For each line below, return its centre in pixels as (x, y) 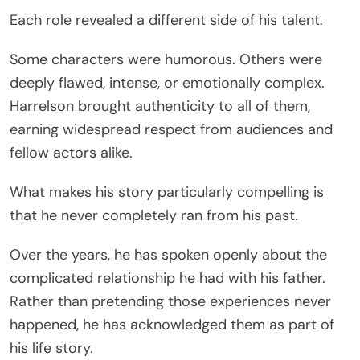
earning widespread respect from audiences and (171, 129)
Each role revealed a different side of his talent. (166, 20)
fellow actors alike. (71, 152)
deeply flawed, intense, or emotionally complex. (167, 82)
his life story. (51, 348)
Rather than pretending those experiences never (170, 301)
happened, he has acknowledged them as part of (172, 324)
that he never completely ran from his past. (154, 215)
